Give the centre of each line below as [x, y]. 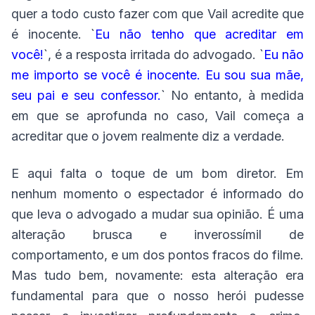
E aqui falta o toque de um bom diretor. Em [157, 173]
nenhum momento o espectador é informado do [157, 194]
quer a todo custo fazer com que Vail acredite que [157, 14]
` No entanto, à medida [232, 95]
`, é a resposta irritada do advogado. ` [154, 54]
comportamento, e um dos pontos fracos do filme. [157, 255]
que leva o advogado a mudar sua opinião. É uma [157, 214]
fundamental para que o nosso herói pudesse [157, 296]
